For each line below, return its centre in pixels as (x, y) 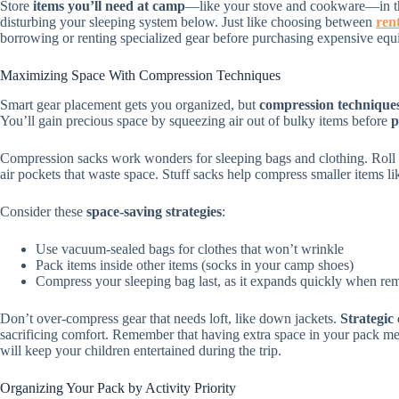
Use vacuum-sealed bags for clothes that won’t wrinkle (190, 249)
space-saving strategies (154, 212)
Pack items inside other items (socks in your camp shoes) (195, 265)
